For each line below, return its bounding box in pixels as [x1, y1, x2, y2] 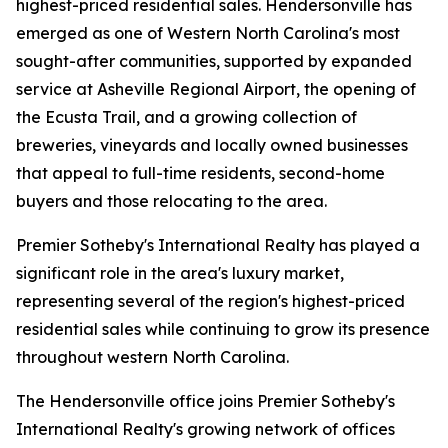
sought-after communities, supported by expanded [16, 51, 412, 71]
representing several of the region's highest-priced [16, 291, 405, 311]
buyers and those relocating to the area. [16, 191, 327, 211]
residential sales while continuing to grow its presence [16, 319, 430, 339]
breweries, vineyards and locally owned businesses [16, 135, 408, 155]
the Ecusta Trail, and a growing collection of [16, 107, 357, 127]
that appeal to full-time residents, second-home [16, 163, 385, 183]
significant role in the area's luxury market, [16, 263, 344, 283]
